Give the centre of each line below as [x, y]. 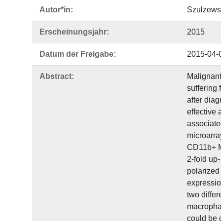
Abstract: [57, 76]
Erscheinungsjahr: [74, 32]
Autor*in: [56, 10]
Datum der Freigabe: [78, 54]
